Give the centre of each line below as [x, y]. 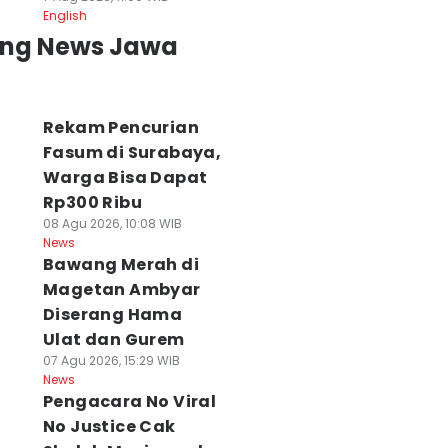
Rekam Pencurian [120, 127]
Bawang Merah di [120, 264]
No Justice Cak [109, 426]
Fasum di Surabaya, [132, 152]
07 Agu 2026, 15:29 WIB [111, 360]
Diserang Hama [112, 314]
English [64, 15]
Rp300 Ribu [92, 202]
